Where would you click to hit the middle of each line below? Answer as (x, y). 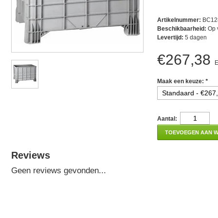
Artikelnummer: (179, 20)
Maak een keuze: (181, 81)
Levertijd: (170, 37)
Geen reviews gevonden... (59, 171)
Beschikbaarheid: (182, 29)
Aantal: (167, 119)
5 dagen (195, 37)
